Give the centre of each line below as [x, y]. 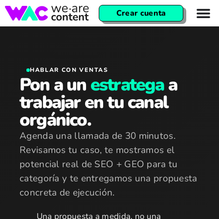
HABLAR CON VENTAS [69, 70]
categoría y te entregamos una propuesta [109, 178]
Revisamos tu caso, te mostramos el [97, 150]
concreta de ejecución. [67, 193]
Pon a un [55, 85]
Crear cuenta [141, 13]
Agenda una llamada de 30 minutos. [98, 136]
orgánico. [55, 120]
